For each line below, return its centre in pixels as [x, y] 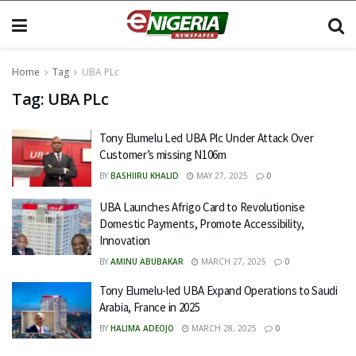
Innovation [125, 240]
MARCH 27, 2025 [232, 261]
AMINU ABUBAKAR [147, 261]
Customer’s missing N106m [163, 155]
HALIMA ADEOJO [142, 328]
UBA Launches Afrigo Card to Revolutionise [202, 207]
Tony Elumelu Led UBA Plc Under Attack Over [207, 138]
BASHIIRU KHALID [145, 176]
